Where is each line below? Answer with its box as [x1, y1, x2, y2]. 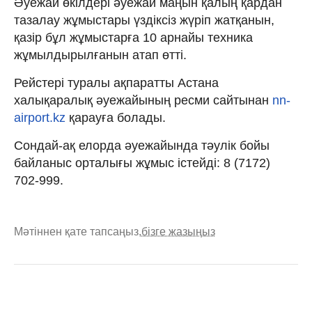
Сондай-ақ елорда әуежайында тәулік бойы [14, 138, 270, 153]
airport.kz [14, 110, 65, 125]
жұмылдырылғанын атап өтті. [14, 47, 187, 62]
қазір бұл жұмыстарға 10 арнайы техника [14, 30, 253, 45]
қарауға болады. [65, 110, 166, 125]
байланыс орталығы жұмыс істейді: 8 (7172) [14, 155, 270, 170]
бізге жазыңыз [141, 225, 215, 237]
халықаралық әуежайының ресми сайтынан [14, 93, 272, 107]
